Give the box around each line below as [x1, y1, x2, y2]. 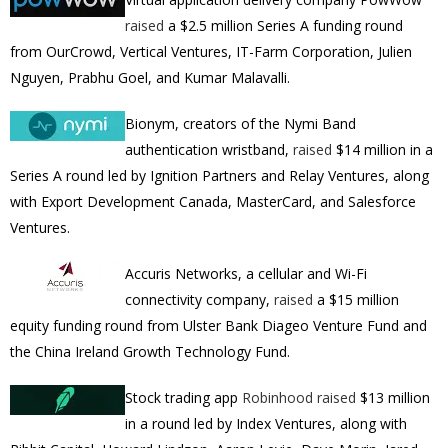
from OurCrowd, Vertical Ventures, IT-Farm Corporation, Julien [10, 42, 412, 61]
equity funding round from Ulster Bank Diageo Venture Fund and [10, 316, 427, 335]
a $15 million [313, 290, 399, 309]
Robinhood [242, 388, 313, 407]
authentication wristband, [125, 140, 293, 159]
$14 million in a [332, 140, 433, 159]
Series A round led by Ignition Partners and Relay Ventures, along [10, 166, 429, 185]
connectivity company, [125, 290, 274, 309]
